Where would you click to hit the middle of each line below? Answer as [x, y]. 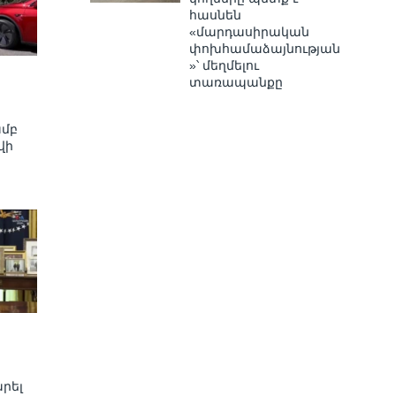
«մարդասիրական [249, 31]
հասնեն [215, 15]
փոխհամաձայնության [264, 48]
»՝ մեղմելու [224, 65]
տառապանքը [236, 82]
